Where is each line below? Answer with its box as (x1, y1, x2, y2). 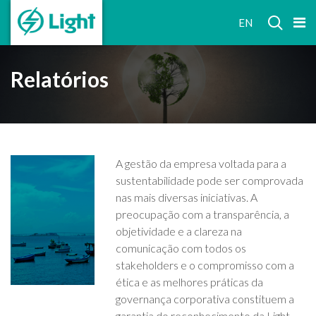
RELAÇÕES (113, 6, 160, 18)
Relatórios (11, 66, 109, 92)
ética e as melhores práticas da (116, 275, 264, 289)
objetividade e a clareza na (116, 224, 243, 238)
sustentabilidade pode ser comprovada (116, 174, 304, 188)
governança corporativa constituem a (116, 292, 295, 306)
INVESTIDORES (113, 28, 181, 40)
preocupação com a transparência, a (116, 207, 290, 221)
